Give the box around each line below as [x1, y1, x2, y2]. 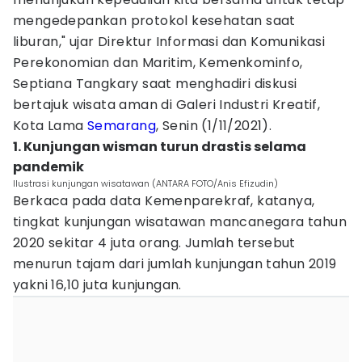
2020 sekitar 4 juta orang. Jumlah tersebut [13, 234, 296, 252]
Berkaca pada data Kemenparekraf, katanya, [13, 192, 315, 210]
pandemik [13, 158, 84, 176]
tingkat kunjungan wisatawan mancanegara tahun [13, 213, 347, 231]
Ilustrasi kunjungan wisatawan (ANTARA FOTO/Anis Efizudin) [13, 177, 278, 190]
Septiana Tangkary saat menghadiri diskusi [13, 74, 297, 93]
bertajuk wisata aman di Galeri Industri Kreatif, [13, 95, 321, 114]
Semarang [87, 116, 157, 135]
